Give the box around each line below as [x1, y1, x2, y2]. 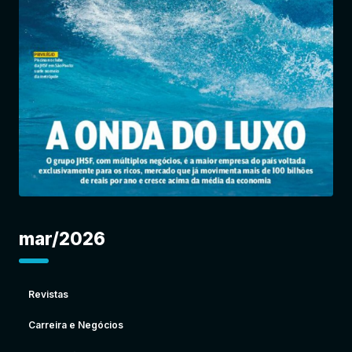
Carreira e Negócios [28, 319, 123, 332]
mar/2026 [19, 228, 105, 250]
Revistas [28, 288, 68, 301]
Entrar [211, 39, 244, 52]
